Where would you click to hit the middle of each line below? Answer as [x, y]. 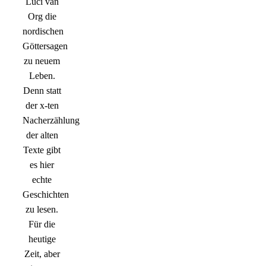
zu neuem [42, 61]
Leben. [42, 76]
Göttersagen [45, 46]
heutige [42, 239]
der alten [42, 135]
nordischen [43, 31]
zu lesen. [42, 210]
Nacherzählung [51, 121]
